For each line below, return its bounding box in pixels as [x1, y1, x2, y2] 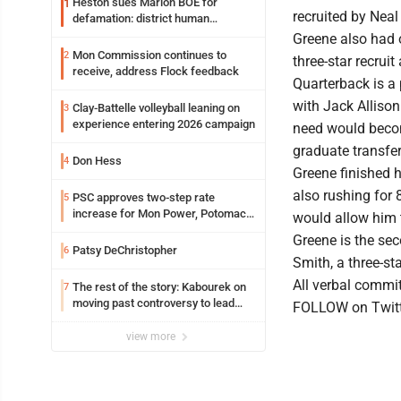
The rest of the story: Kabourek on [73, 279, 246, 294]
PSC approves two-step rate [73, 190, 215, 204]
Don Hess [73, 153, 122, 167]
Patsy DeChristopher [73, 243, 177, 257]
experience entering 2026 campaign [73, 116, 255, 131]
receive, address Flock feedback [73, 64, 239, 78]
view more [126, 329, 178, 343]
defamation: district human [73, 11, 209, 25]
